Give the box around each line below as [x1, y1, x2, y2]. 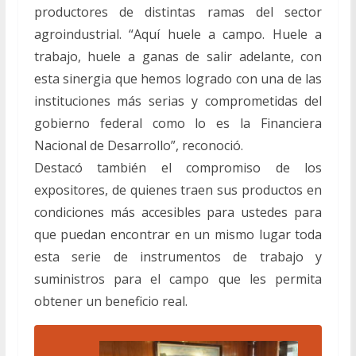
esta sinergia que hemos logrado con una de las [33, 69, 323, 87]
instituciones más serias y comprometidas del [33, 91, 323, 110]
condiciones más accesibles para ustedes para [33, 203, 323, 221]
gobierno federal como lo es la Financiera [33, 114, 323, 132]
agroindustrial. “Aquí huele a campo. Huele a [33, 25, 323, 43]
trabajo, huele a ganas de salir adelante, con [33, 47, 323, 65]
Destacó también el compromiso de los [33, 158, 323, 176]
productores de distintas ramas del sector [33, 2, 323, 21]
